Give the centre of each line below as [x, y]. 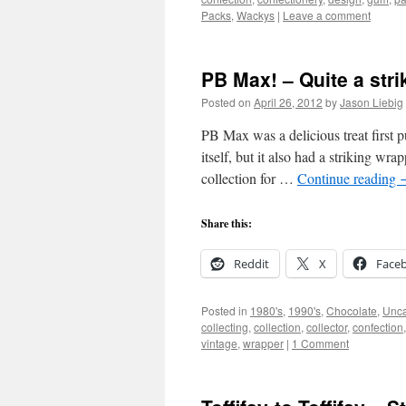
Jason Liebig [372, 102]
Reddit [251, 264]
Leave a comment [327, 15]
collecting [225, 327]
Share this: [227, 223]
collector [327, 327]
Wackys [256, 15]
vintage [219, 343]
